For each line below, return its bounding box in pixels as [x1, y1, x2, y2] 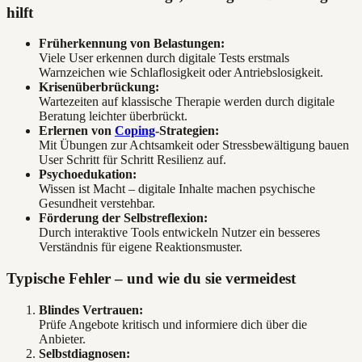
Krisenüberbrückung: [39, 80, 159, 95]
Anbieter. [39, 331, 86, 346]
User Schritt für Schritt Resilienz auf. [39, 153, 226, 167]
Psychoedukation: [39, 167, 137, 182]
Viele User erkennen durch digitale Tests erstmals [39, 51, 289, 65]
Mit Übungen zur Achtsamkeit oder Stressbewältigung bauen [39, 138, 349, 153]
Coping [115, 124, 155, 138]
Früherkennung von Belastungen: [39, 36, 225, 51]
